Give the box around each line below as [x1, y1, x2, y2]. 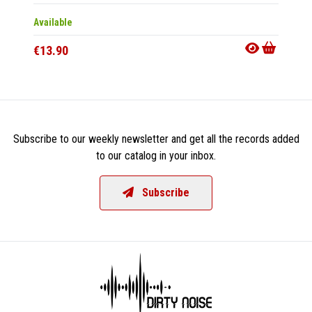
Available [33, 16, 72, 28]
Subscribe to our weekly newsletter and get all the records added [13, 132, 299, 146]
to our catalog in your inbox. [96, 148, 216, 162]
